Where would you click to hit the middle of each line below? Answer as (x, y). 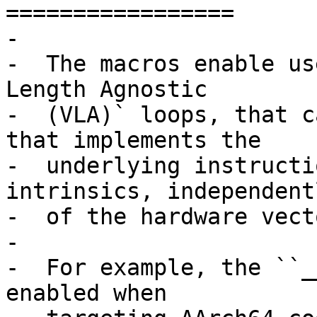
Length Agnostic (106, 90)
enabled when (86, 293)
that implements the (133, 140)
